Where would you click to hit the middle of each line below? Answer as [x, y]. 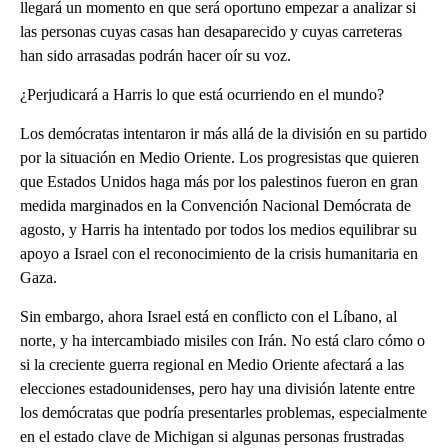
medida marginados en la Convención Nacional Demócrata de [215, 205]
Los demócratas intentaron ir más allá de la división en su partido [223, 133]
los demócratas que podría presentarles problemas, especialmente [223, 412]
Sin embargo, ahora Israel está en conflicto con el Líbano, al [208, 316]
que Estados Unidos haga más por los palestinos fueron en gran [219, 181]
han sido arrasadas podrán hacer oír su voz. [155, 55]
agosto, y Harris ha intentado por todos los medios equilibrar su [218, 229]
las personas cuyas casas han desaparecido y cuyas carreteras [211, 31]
